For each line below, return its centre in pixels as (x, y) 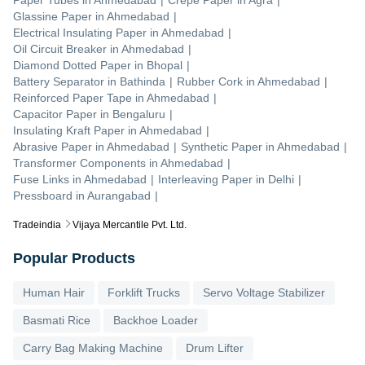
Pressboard (43, 195)
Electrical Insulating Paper (80, 32)
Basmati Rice (57, 320)
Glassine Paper (53, 16)
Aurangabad (119, 195)
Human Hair (54, 292)
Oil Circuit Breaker (60, 48)
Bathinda (143, 81)
